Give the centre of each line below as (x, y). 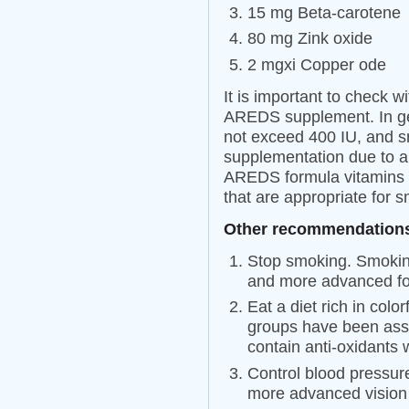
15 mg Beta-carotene (324, 12)
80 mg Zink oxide (310, 39)
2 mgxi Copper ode (317, 64)
